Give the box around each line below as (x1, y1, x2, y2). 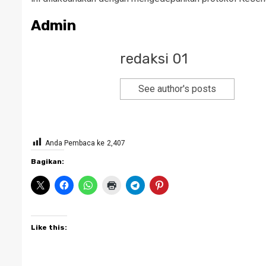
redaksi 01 (120, 50, 188, 67)
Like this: (31, 223, 67, 232)
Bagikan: (31, 157, 64, 166)
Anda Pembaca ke (45, 139, 104, 147)
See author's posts (138, 83, 216, 94)
